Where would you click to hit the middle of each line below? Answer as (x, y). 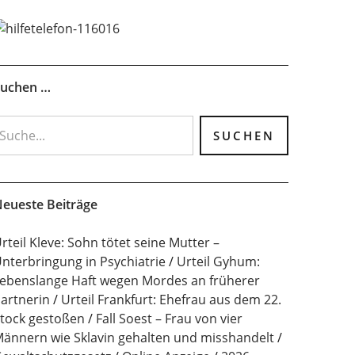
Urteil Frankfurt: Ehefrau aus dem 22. (171, 300)
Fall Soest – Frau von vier (169, 319)
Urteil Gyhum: (218, 261)
